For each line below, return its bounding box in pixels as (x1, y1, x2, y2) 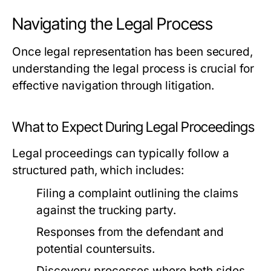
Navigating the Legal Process (12, 14, 214, 34)
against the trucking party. (36, 203, 176, 218)
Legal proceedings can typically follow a (12, 146, 230, 161)
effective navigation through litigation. (12, 79, 215, 93)
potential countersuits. (36, 242, 155, 256)
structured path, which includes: (12, 163, 184, 178)
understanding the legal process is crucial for (12, 62, 254, 76)
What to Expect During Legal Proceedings (12, 119, 255, 136)
